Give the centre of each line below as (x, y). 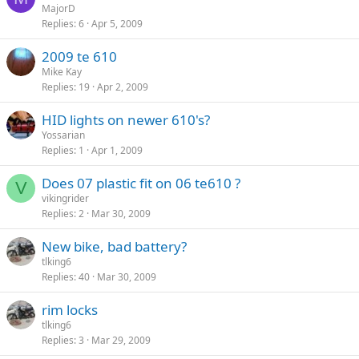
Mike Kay (62, 72)
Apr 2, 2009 (123, 87)
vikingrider (65, 199)
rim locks (70, 310)
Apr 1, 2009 (117, 151)
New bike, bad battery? (114, 247)
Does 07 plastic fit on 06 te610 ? (141, 184)
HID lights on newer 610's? (126, 120)
